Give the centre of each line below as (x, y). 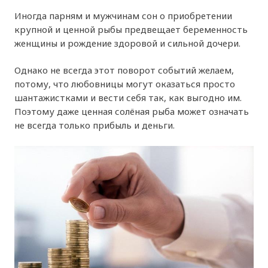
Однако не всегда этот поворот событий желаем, (124, 70)
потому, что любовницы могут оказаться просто (125, 84)
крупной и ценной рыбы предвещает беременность (131, 29)
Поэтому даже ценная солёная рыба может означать (132, 112)
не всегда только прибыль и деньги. (95, 125)
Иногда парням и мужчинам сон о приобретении (124, 15)
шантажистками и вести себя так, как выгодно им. (128, 98)
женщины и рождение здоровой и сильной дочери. (128, 43)
